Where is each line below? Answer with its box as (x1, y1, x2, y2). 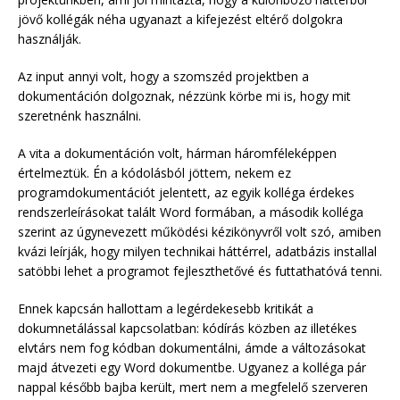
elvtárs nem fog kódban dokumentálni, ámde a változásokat (18, 338, 366, 356)
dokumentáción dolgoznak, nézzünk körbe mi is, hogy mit (18, 87, 351, 104)
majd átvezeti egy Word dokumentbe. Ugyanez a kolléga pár (18, 358, 366, 376)
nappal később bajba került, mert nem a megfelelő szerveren (18, 378, 368, 396)
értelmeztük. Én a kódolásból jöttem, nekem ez (18, 163, 291, 181)
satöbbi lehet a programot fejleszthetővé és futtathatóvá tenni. (18, 262, 382, 279)
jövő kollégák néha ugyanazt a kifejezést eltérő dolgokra (18, 10, 343, 28)
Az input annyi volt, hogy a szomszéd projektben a (18, 67, 309, 85)
